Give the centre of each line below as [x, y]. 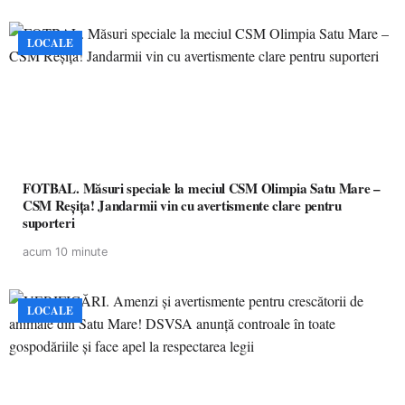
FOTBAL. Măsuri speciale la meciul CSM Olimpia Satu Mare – [202, 188]
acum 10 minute [65, 252]
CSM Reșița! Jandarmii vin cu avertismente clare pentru [182, 205]
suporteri [49, 222]
